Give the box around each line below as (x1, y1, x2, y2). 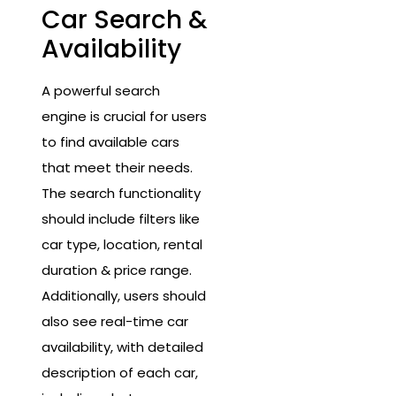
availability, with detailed (42, 338, 203, 357)
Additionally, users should (42, 286, 206, 306)
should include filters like (42, 209, 200, 229)
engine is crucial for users (42, 107, 207, 126)
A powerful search (42, 81, 160, 101)
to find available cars (42, 133, 179, 152)
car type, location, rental (42, 235, 202, 255)
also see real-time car (42, 312, 188, 331)
